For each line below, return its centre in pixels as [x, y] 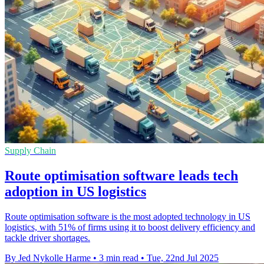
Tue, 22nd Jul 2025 [183, 258]
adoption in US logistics [75, 191]
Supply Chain [30, 150]
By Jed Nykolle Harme [48, 258]
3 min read [119, 258]
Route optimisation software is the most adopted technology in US [128, 216]
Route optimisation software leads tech [121, 175]
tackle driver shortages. [47, 237]
